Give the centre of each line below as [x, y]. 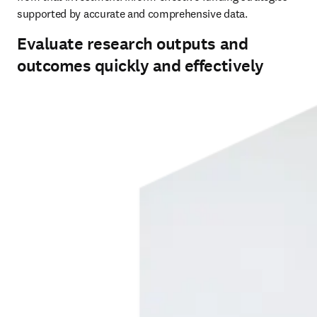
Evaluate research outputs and [133, 44]
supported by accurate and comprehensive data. [132, 13]
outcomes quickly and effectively [140, 66]
